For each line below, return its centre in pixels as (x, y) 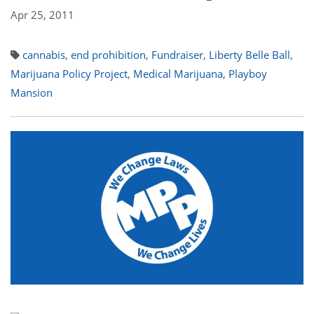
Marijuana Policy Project (69, 74)
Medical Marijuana (178, 74)
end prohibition (108, 55)
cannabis (44, 55)
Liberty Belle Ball (250, 55)
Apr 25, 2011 (42, 15)
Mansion (32, 93)
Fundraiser (177, 55)
